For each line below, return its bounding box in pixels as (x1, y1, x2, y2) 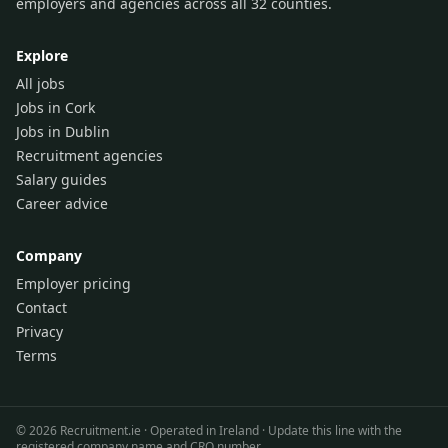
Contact (16, 298, 67, 317)
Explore (16, 46, 68, 65)
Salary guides (16, 170, 107, 189)
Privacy (16, 322, 63, 341)
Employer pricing (16, 274, 131, 293)
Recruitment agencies (16, 146, 163, 165)
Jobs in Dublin (16, 122, 110, 141)
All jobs (16, 74, 65, 93)
